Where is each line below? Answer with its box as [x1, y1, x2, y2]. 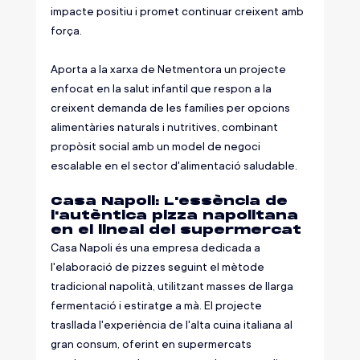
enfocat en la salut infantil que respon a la [50, 82, 274, 96]
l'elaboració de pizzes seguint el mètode [50, 260, 267, 274]
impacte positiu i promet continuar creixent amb [50, 5, 306, 18]
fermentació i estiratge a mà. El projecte [50, 299, 264, 313]
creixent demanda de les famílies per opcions [50, 101, 292, 115]
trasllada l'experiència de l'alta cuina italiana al [50, 318, 295, 332]
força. [50, 24, 82, 38]
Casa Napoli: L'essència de [50, 194, 292, 210]
